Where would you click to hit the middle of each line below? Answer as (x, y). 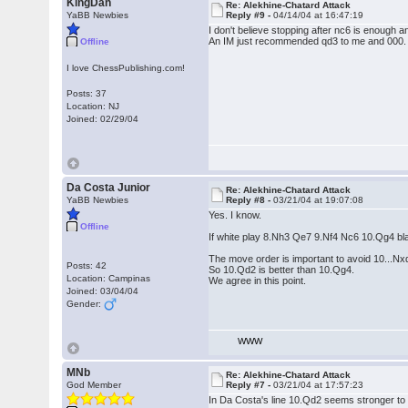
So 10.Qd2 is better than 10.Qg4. (282, 270)
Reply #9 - (250, 15)
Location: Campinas (109, 278)
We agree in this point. (258, 280)
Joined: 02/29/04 (103, 119)
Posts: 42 (87, 265)
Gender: (86, 304)
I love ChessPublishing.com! (126, 68)
